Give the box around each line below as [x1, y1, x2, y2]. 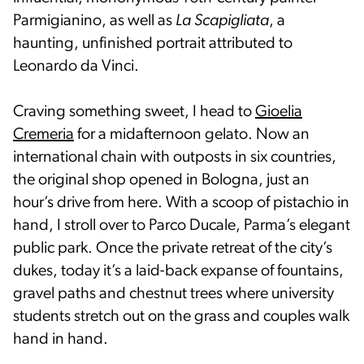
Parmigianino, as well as [13, 12, 175, 29]
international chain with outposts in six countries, [13, 149, 336, 166]
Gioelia [255, 103, 302, 120]
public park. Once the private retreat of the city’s [13, 240, 332, 257]
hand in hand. [13, 331, 108, 348]
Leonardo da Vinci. [13, 58, 139, 75]
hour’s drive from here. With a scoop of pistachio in [13, 194, 349, 211]
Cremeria [13, 126, 74, 143]
